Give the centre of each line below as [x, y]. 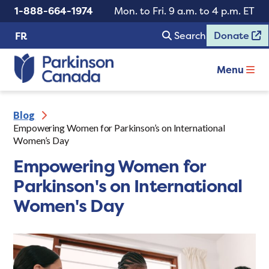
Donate [233, 35]
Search [190, 35]
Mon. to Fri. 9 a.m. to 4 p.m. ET [184, 11]
